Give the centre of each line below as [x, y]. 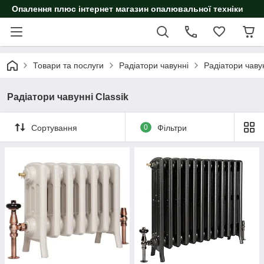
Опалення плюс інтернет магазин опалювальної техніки [128, 9]
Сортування [54, 128]
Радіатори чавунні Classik [68, 97]
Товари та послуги [68, 65]
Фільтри [172, 128]
